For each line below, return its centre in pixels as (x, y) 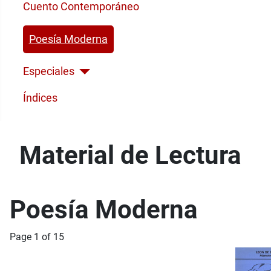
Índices (40, 98)
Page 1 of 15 (37, 237)
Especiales (48, 72)
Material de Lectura (130, 155)
